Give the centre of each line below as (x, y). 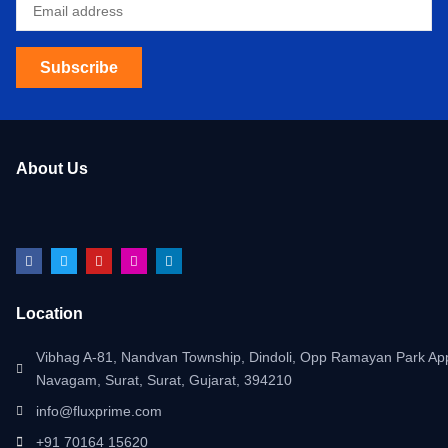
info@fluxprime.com (99, 410)
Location (49, 313)
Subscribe (79, 67)
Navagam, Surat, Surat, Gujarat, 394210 (164, 379)
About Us (52, 168)
